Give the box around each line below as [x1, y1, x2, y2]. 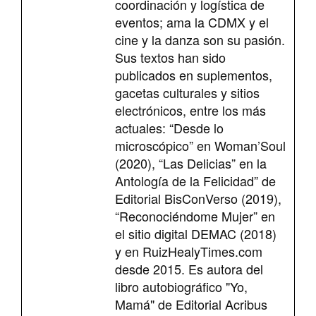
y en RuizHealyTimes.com [115, 241, 262, 260]
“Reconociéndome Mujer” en [115, 206, 275, 225]
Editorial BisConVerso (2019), [115, 188, 281, 207]
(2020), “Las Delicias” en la [115, 153, 267, 172]
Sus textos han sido [115, 47, 226, 66]
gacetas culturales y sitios [115, 83, 260, 102]
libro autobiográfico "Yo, [115, 276, 248, 296]
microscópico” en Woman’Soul [115, 135, 286, 154]
